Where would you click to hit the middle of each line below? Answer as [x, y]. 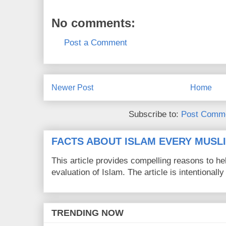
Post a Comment [96, 43]
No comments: [93, 23]
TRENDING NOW [88, 213]
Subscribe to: [155, 115]
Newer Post [72, 87]
